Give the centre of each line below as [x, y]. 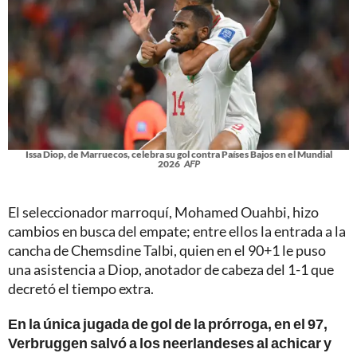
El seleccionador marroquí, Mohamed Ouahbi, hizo [163, 212]
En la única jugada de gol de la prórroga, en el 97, [168, 323]
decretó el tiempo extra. [81, 288]
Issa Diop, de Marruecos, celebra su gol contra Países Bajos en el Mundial [178, 154]
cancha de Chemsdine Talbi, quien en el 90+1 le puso [167, 250]
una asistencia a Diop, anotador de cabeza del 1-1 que [171, 269]
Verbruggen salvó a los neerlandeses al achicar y [170, 342]
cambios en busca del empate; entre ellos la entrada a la [177, 231]
